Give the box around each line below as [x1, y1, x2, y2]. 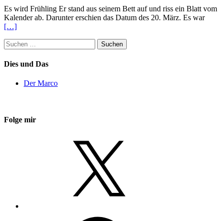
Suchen [3, 38, 27, 47]
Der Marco [24, 79, 58, 88]
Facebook [23, 210, 54, 219]
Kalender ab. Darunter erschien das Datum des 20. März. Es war [4, 13, 205, 22]
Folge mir [4, 115, 36, 124]
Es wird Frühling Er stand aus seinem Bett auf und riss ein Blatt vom [4, 4, 217, 13]
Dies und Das [4, 60, 48, 69]
